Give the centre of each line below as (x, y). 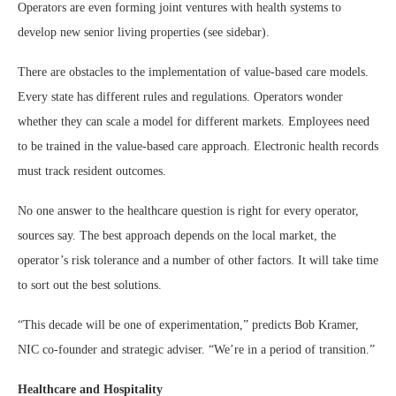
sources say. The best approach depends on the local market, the (177, 236)
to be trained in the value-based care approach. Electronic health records (198, 146)
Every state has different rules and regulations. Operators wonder (180, 97)
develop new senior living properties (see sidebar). (147, 32)
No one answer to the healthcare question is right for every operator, (188, 211)
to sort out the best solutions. (90, 285)
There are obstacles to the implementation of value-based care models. (193, 72)
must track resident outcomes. (94, 171)
